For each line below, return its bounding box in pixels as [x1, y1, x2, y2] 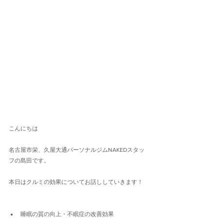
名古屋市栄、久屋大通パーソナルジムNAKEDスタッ [9, 146, 145, 154]
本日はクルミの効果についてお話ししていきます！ [9, 179, 143, 186]
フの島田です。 [9, 157, 50, 164]
